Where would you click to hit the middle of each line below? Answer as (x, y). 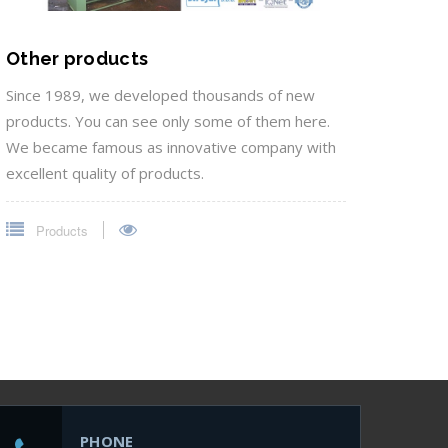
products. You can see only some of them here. (168, 120)
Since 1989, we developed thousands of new (160, 94)
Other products (77, 58)
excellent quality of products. (105, 172)
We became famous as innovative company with (171, 146)
